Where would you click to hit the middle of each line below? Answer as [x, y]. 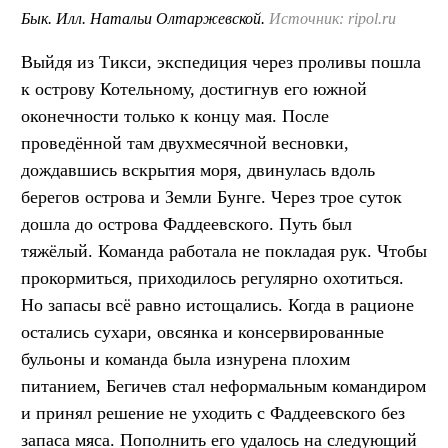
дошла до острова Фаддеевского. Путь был [186, 224]
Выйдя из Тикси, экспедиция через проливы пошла [221, 62]
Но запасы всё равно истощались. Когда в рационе [217, 305]
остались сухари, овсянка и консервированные [202, 332]
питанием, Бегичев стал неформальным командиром [223, 386]
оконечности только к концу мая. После [175, 116]
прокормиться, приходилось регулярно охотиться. [212, 278]
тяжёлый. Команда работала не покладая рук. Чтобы [224, 251]
